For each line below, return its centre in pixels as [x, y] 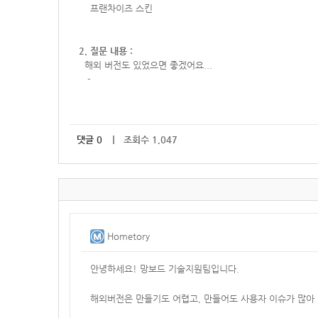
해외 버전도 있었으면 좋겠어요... [147, 65]
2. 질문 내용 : [106, 51]
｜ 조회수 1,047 [143, 139]
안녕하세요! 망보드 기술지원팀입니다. [165, 269]
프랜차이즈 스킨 [116, 8]
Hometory [128, 236]
